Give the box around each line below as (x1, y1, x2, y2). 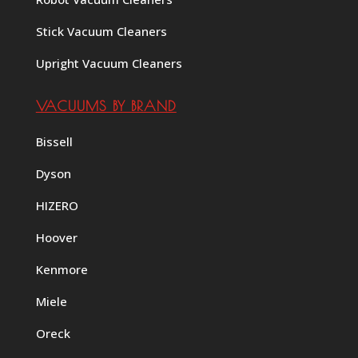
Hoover (35, 229, 78, 245)
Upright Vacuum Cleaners (35, 54, 182, 71)
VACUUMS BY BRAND (35, 97, 177, 114)
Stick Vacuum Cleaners (35, 22, 167, 39)
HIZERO (35, 197, 78, 213)
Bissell (35, 133, 73, 149)
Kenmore (35, 261, 88, 277)
